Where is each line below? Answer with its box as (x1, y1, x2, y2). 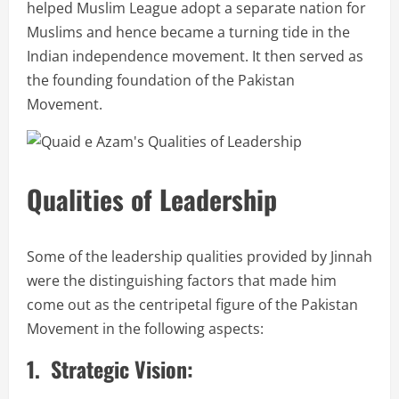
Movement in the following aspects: (27, 319, 264, 339)
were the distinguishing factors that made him (27, 271, 337, 291)
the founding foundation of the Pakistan (27, 70, 295, 91)
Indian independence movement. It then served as (27, 46, 363, 67)
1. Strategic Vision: (27, 353, 193, 386)
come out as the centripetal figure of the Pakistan (27, 295, 358, 315)
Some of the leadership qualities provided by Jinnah (27, 247, 372, 267)
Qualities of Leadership (27, 179, 277, 220)
